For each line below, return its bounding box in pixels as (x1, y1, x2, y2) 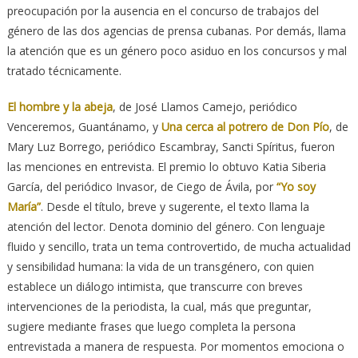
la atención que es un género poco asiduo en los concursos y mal (6, 42, 347, 58)
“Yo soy (276, 178, 316, 194)
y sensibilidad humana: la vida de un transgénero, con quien (6, 258, 314, 274)
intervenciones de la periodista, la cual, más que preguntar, (6, 298, 312, 314)
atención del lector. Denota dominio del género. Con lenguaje (6, 218, 325, 234)
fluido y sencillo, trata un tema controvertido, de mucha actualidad (6, 238, 351, 254)
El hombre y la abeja (6, 98, 113, 114)
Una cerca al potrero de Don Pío (161, 118, 329, 134)
